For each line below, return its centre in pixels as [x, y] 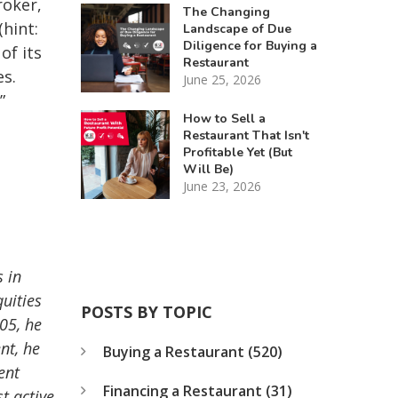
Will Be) [208, 169]
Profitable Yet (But [237, 152]
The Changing [226, 12]
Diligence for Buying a [250, 45]
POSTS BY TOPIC [146, 311]
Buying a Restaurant [175, 351]
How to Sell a [224, 118]
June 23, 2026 [222, 186]
